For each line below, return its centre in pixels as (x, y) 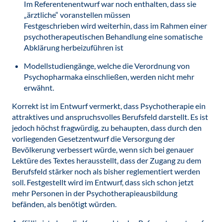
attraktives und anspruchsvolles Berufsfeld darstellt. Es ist (110, 117)
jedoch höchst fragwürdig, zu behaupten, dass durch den (107, 128)
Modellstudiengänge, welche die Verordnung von (107, 66)
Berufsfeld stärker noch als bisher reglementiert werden (106, 171)
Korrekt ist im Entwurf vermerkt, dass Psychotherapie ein (109, 106)
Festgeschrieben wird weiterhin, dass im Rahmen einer (115, 26)
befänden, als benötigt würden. (64, 204)
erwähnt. (39, 87)
